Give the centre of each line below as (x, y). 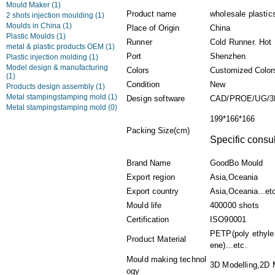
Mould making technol (167, 259)
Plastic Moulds (31, 36)
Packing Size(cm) (158, 130)
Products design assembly (51, 87)
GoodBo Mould (236, 163)
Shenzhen (228, 56)
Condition (143, 84)
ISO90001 (228, 219)
